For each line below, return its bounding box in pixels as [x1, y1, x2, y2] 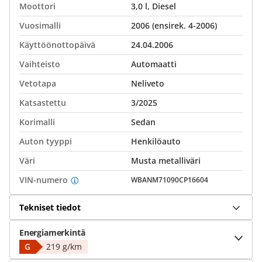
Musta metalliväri [131, 155, 201, 166]
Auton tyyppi [19, 136, 72, 147]
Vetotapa [19, 78, 56, 89]
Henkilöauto [131, 136, 181, 147]
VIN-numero [19, 174, 68, 185]
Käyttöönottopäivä [19, 39, 95, 50]
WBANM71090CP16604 [131, 175, 208, 185]
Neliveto [131, 78, 164, 89]
